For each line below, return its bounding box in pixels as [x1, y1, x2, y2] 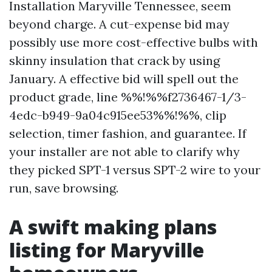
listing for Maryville [9, 237, 204, 263]
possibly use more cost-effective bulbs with [9, 35, 258, 50]
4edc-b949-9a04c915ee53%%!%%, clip [9, 107, 226, 123]
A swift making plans [9, 214, 217, 240]
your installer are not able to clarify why [9, 144, 240, 159]
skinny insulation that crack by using [9, 53, 220, 68]
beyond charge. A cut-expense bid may [9, 16, 229, 32]
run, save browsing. [9, 180, 118, 195]
